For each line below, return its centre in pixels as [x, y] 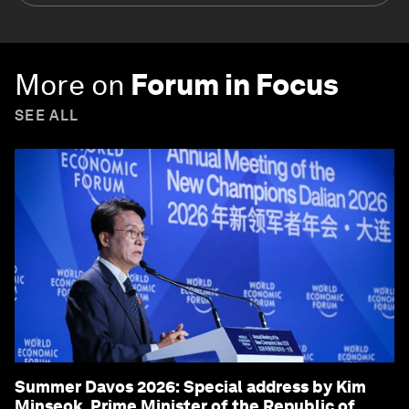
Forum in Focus [235, 85]
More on [70, 85]
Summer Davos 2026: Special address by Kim [190, 387]
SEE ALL [47, 116]
